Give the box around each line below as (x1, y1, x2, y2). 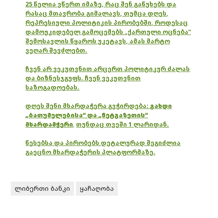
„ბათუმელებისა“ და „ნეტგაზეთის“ (25, 111, 148, 120)
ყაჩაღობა (80, 184, 114, 193)
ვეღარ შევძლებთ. (25, 46, 88, 55)
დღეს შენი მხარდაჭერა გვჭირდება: (25, 102, 150, 110)
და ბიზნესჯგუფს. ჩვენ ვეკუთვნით (25, 74, 141, 83)
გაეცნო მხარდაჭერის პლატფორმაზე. (25, 148, 156, 157)
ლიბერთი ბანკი (15, 184, 71, 193)
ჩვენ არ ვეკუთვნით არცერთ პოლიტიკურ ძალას (25, 65, 190, 73)
